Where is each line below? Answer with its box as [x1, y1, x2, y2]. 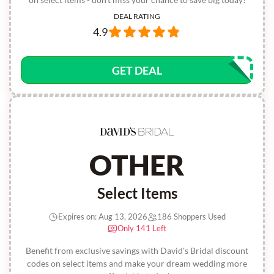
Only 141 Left [117, 223, 166, 233]
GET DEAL [112, 64, 162, 77]
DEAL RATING [114, 12, 160, 21]
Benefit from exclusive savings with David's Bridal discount [26, 245, 248, 256]
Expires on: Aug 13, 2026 [58, 212, 147, 221]
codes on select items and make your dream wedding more [27, 258, 247, 268]
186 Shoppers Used [157, 212, 226, 221]
